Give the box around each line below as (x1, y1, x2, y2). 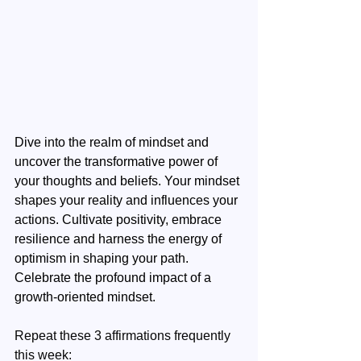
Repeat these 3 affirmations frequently (15, 329, 234, 342)
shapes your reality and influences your (15, 193, 241, 207)
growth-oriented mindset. (15, 290, 156, 304)
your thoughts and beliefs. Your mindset (15, 174, 243, 188)
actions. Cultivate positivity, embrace (15, 213, 225, 226)
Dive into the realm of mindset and (15, 135, 212, 149)
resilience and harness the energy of (15, 232, 225, 246)
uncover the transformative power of (15, 155, 221, 168)
